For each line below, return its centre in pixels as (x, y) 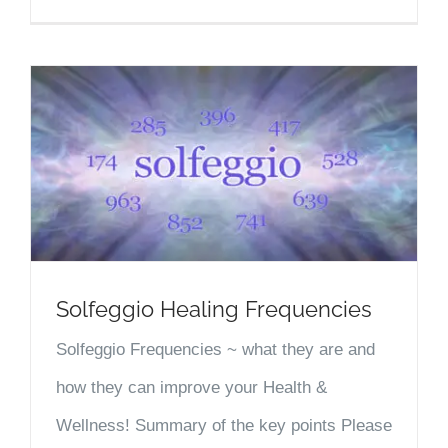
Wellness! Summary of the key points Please (224, 425)
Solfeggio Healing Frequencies (214, 308)
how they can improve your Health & (191, 387)
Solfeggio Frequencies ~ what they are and (215, 349)
